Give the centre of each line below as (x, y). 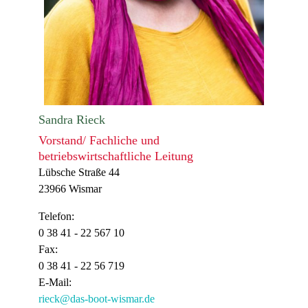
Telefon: (56, 216)
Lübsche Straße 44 (79, 172)
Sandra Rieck (72, 120)
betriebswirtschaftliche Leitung (116, 156)
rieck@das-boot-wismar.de (97, 299)
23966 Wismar (70, 189)
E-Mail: (55, 282)
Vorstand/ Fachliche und (99, 140)
